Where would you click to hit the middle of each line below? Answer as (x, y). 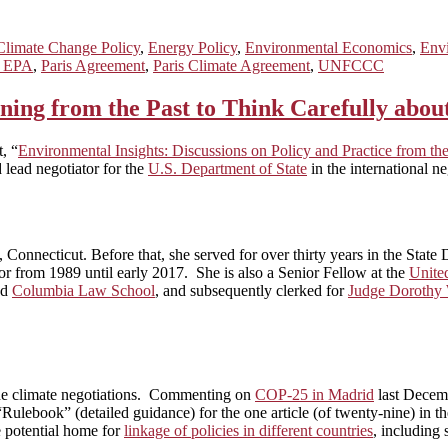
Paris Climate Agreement (231, 65)
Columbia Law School (83, 290)
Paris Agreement (93, 65)
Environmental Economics (328, 47)
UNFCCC (351, 65)
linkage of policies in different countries (248, 430)
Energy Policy (192, 47)
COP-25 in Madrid (314, 394)
